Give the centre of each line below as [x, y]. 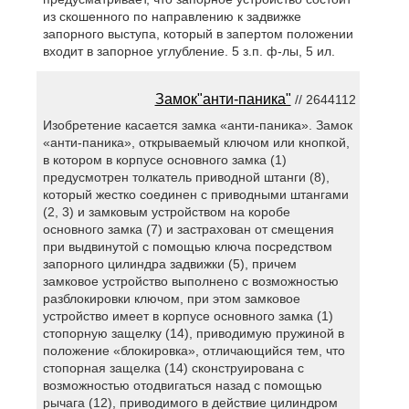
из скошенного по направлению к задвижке [172, 17]
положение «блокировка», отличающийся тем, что [194, 350]
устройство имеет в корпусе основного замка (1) [188, 315]
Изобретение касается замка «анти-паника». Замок [197, 125]
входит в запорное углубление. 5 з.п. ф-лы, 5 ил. [189, 52]
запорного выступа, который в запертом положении [198, 34]
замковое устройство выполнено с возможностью [190, 281]
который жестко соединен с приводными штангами [195, 194]
